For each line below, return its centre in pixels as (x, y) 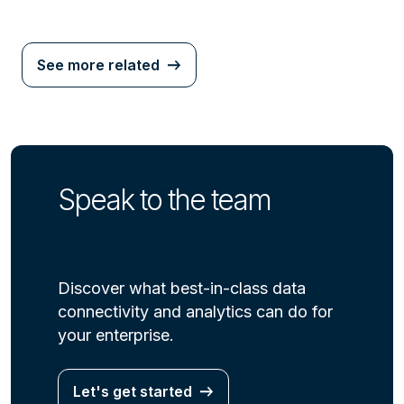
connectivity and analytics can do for (195, 312)
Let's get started (133, 392)
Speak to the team (164, 200)
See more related (98, 65)
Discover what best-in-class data (182, 289)
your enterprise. (116, 335)
